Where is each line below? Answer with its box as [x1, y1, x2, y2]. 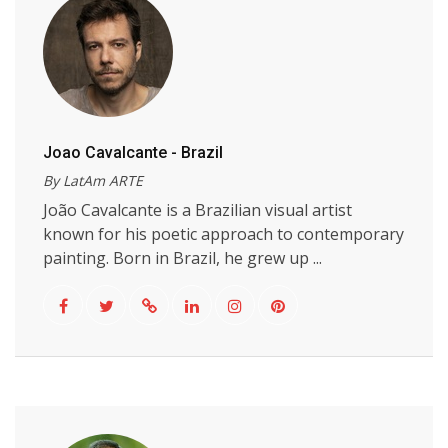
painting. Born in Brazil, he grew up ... [43, 247, 322, 269]
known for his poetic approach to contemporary [43, 223, 404, 245]
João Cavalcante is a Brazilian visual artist [43, 199, 352, 221]
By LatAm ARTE [43, 171, 143, 190]
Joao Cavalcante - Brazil [43, 143, 223, 162]
